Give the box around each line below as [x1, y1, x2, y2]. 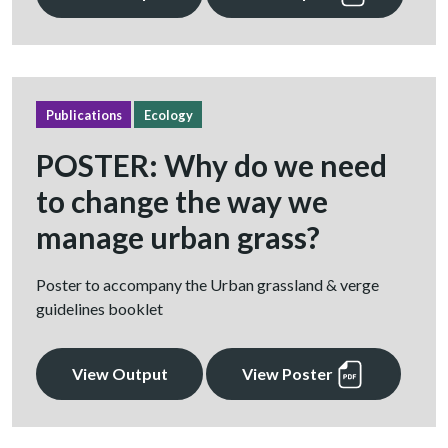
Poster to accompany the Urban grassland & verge [36, 274, 379, 294]
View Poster [241, 364, 336, 383]
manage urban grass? [36, 218, 320, 255]
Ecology [143, 106, 193, 123]
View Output [71, 364, 168, 383]
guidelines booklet [36, 298, 163, 318]
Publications [45, 106, 122, 123]
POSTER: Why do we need [36, 146, 387, 183]
